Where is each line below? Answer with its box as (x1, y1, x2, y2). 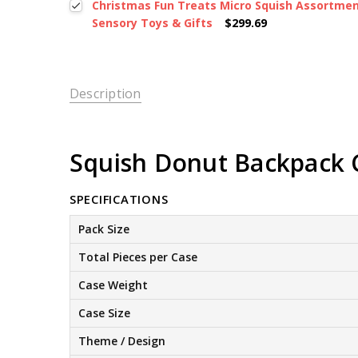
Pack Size (78, 221, 129, 237)
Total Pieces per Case (78, 249, 197, 265)
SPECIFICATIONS (69, 190, 169, 207)
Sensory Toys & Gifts (92, 15, 213, 31)
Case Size (78, 304, 130, 320)
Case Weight (78, 276, 148, 292)
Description (69, 85, 141, 103)
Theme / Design (78, 332, 165, 348)
